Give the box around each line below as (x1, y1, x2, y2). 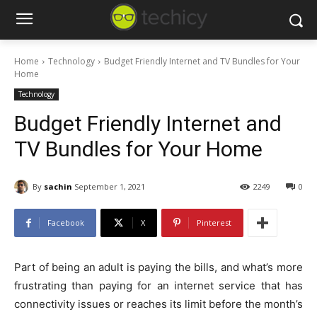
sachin (44, 180, 72, 192)
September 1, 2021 (74, 181, 145, 192)
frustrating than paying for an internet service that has (14, 279, 303, 293)
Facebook (47, 217, 84, 229)
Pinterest (197, 217, 231, 229)
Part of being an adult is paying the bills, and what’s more (14, 260, 303, 275)
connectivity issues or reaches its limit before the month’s (14, 297, 303, 311)
